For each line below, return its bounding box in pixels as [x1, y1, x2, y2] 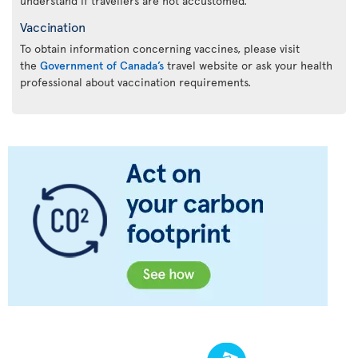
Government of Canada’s [40, 57, 164, 73]
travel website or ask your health [164, 57, 332, 73]
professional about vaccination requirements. [20, 74, 251, 89]
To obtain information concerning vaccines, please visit [20, 40, 300, 56]
